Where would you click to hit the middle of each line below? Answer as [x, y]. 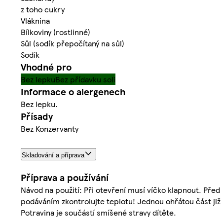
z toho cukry [43, 9]
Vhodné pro [46, 67]
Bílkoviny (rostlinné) [55, 32]
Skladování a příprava [53, 155]
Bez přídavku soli [85, 79]
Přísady [37, 116]
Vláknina [35, 21]
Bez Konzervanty [50, 129]
